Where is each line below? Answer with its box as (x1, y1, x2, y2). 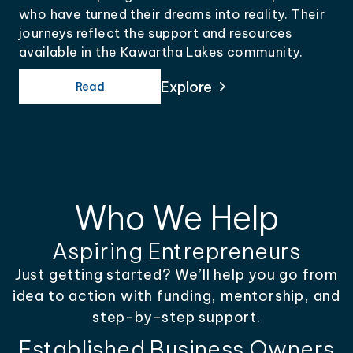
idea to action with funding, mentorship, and (12, 287, 341, 305)
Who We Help (74, 197, 279, 239)
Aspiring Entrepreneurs (52, 237, 301, 265)
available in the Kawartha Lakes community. (19, 44, 303, 60)
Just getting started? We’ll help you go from (14, 266, 339, 284)
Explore (161, 77, 212, 96)
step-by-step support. (92, 308, 261, 326)
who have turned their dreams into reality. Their (19, 6, 325, 22)
